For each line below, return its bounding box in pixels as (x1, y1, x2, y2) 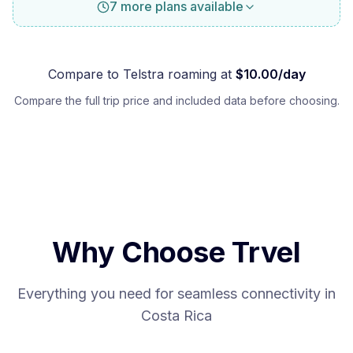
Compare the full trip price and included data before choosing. (13, 94, 340, 107)
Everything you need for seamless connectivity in (17, 285, 336, 302)
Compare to (47, 66, 123, 82)
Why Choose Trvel (52, 235, 301, 269)
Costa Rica (141, 307, 212, 324)
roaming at (163, 66, 232, 82)
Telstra (122, 66, 164, 82)
